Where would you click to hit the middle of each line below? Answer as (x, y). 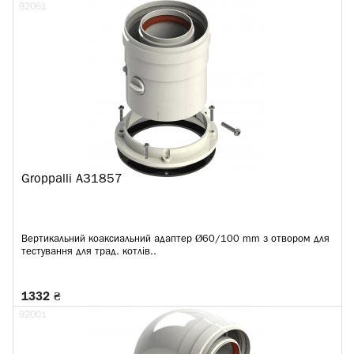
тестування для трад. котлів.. (89, 252)
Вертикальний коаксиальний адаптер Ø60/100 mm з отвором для (175, 239)
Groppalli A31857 (72, 179)
